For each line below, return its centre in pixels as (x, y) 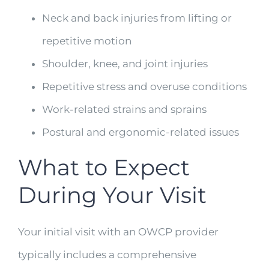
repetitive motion (87, 41)
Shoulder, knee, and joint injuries (125, 64)
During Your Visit (112, 195)
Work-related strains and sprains (124, 110)
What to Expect (104, 168)
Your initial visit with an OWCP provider (118, 231)
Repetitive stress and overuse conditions (144, 87)
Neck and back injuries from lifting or (137, 18)
